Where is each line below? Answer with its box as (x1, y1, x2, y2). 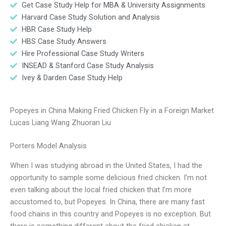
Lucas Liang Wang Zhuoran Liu (10, 118, 111, 128)
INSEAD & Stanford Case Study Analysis (21, 61, 154, 70)
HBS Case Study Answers (21, 36, 106, 46)
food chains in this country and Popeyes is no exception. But (10, 209, 211, 218)
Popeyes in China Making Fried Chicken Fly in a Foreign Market (10, 106, 214, 116)
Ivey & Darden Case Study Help (21, 73, 123, 82)
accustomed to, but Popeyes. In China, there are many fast (10, 197, 205, 206)
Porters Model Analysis (10, 141, 87, 151)
